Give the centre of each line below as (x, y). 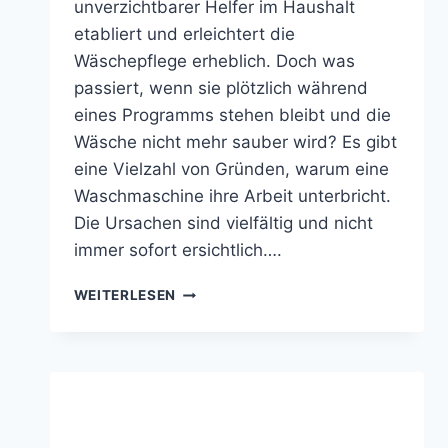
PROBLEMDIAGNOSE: (252, 291)
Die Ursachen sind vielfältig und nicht (223, 223)
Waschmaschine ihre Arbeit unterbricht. (232, 196)
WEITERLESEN (124, 295)
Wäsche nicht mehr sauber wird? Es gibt (235, 142)
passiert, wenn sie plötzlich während (220, 88)
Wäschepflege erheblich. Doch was (214, 61)
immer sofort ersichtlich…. (177, 250)
